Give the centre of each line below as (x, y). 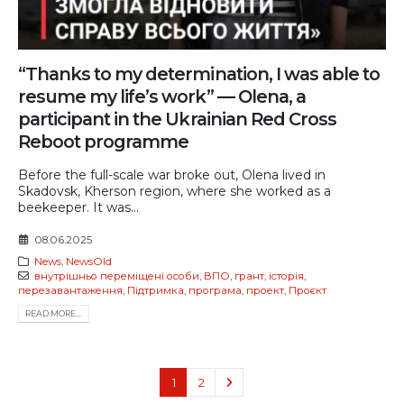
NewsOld (88, 261)
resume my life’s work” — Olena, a (162, 97)
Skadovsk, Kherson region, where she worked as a (174, 191)
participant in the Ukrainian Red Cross (177, 119)
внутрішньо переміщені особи (116, 275)
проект (265, 290)
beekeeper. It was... (78, 207)
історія (286, 275)
